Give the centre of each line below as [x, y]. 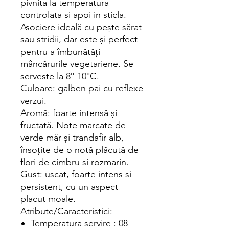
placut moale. [48, 199]
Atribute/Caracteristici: [66, 211]
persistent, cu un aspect [69, 187]
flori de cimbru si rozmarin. [75, 162]
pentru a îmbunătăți [60, 52]
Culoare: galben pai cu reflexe [82, 88]
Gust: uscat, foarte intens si [76, 174]
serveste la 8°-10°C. [60, 76]
